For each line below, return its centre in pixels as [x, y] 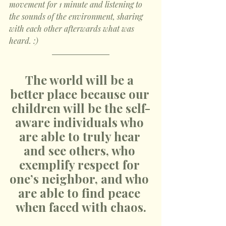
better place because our [81, 94]
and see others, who [81, 150]
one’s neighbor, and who [81, 179]
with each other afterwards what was [73, 29]
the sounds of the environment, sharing [77, 16]
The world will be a [81, 80]
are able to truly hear [81, 136]
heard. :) [24, 41]
